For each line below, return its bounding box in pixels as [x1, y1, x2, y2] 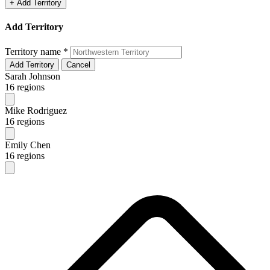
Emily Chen [5, 139, 51, 150]
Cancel [66, 60, 90, 69]
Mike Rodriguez [5, 105, 67, 116]
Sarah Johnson [5, 71, 60, 81]
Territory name [5, 46, 63, 57]
